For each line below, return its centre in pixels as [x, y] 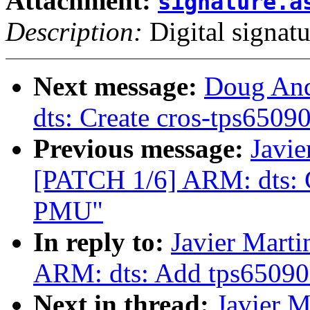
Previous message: [142, 149]
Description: [74, 32]
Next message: [119, 86]
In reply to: [102, 242]
